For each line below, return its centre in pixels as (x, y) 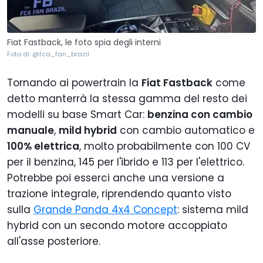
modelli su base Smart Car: (77, 114)
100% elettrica (43, 146)
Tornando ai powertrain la (74, 82)
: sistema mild (213, 209)
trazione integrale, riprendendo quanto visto (119, 193)
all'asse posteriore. (54, 241)
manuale (31, 130)
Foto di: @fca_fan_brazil (48, 54)
